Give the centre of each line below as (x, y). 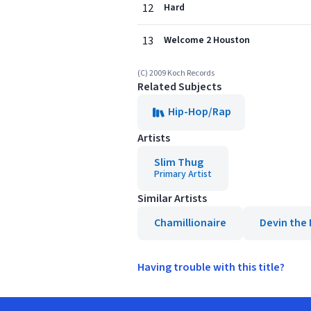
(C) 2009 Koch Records (176, 73)
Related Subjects (179, 87)
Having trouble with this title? (211, 267)
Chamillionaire (190, 223)
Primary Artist (183, 174)
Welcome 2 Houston (207, 40)
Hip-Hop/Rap (200, 112)
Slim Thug (179, 162)
